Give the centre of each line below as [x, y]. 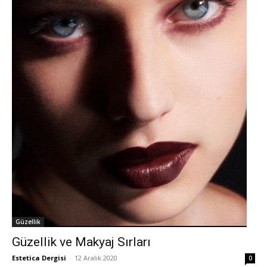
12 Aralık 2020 [96, 258]
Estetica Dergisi [39, 258]
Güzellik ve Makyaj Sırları [81, 242]
